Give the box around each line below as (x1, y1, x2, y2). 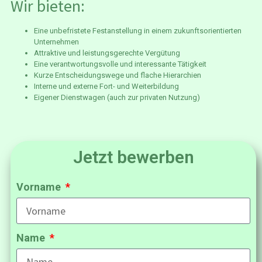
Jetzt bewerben (73, 147, 194, 168)
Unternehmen (34, 37, 79, 46)
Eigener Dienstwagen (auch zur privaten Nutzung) (34, 92, 200, 102)
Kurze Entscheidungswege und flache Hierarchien (34, 70, 201, 80)
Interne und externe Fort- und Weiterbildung (34, 81, 179, 91)
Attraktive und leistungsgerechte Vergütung (34, 48, 180, 57)
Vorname (16, 181, 63, 194)
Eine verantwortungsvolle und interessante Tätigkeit (34, 59, 206, 68)
